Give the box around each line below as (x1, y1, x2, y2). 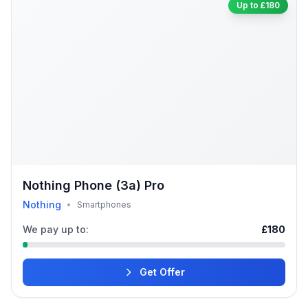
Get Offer (140, 266, 185, 278)
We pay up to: (23, 223, 89, 235)
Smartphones (77, 199, 131, 210)
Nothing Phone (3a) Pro (23, 178, 164, 192)
